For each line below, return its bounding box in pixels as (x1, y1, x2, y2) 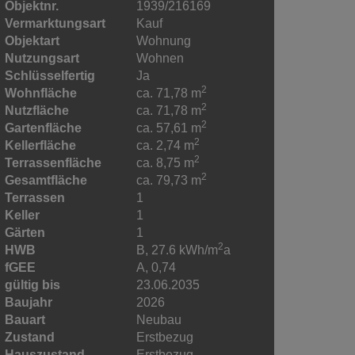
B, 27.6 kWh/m (136, 242, 219, 257)
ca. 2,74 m (136, 138, 195, 152)
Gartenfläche (5, 120, 82, 135)
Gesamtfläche (5, 173, 87, 187)
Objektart (5, 33, 59, 48)
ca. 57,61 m (136, 120, 202, 135)
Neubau (136, 312, 182, 326)
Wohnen (136, 51, 185, 65)
